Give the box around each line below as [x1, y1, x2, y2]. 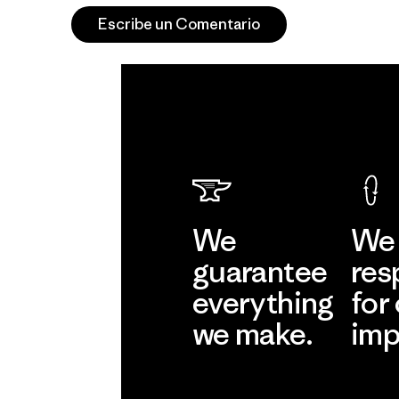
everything [192, 283, 334, 322]
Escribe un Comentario [98, 14, 260, 34]
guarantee [192, 252, 328, 290]
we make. [192, 314, 313, 353]
